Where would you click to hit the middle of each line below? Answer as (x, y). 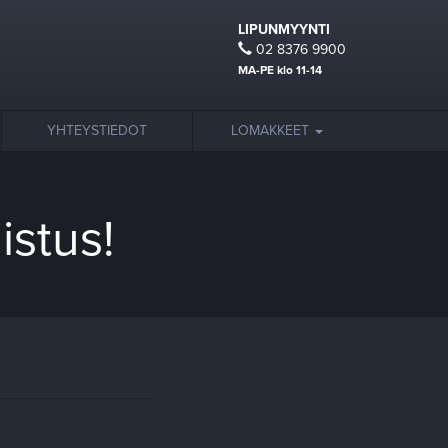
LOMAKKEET (272, 130)
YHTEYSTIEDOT (97, 130)
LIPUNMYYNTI (284, 29)
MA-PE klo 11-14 (280, 70)
